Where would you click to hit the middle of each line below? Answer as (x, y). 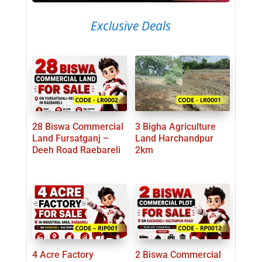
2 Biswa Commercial (178, 254)
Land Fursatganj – (70, 139)
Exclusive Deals (131, 26)
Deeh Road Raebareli (76, 150)
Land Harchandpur (174, 139)
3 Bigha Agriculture (175, 127)
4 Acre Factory (63, 254)
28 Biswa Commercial (77, 127)
